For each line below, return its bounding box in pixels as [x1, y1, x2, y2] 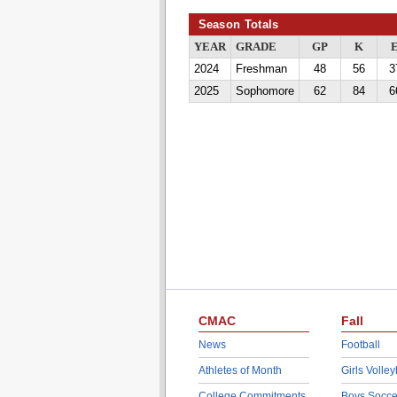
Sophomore [235, 85, 294, 97]
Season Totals [198, 18, 279, 31]
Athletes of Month [198, 364, 282, 377]
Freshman [235, 63, 287, 75]
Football [340, 339, 380, 351]
